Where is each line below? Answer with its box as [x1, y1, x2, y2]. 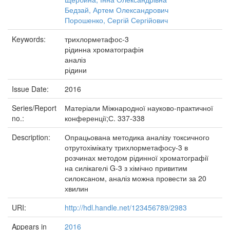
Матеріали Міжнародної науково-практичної [65, 103, 213, 113]
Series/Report [12, 103, 56, 113]
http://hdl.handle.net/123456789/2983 [65, 202, 187, 213]
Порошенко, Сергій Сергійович [65, 15, 168, 25]
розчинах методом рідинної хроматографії [65, 152, 208, 163]
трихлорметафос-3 [65, 34, 129, 44]
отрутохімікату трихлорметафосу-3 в [65, 142, 188, 152]
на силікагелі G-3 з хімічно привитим [65, 163, 187, 173]
